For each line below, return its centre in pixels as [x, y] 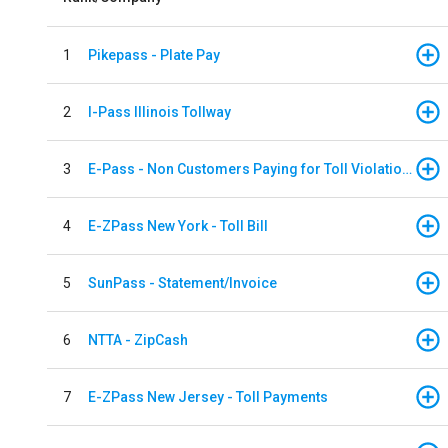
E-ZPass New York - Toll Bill [178, 225]
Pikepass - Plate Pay [154, 54]
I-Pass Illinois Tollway [159, 111]
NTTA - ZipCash [138, 339]
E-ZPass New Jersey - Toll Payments [208, 396]
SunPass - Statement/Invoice [182, 282]
